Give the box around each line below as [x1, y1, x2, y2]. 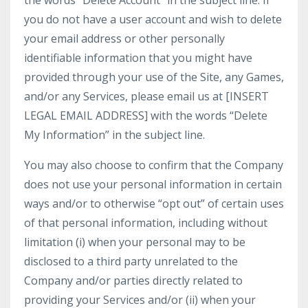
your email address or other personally [24, 31, 225, 46]
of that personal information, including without [24, 215, 267, 230]
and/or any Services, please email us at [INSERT [24, 89, 269, 104]
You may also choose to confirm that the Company [24, 157, 283, 173]
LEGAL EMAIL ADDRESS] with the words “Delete [24, 108, 267, 123]
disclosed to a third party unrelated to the [24, 254, 238, 269]
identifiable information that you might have [24, 50, 252, 65]
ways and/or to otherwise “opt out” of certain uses [24, 196, 284, 211]
